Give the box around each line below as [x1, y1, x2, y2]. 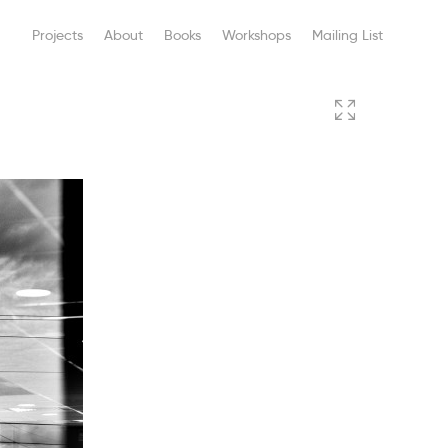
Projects [31, 26, 83, 44]
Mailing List [311, 26, 383, 44]
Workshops [221, 26, 291, 44]
